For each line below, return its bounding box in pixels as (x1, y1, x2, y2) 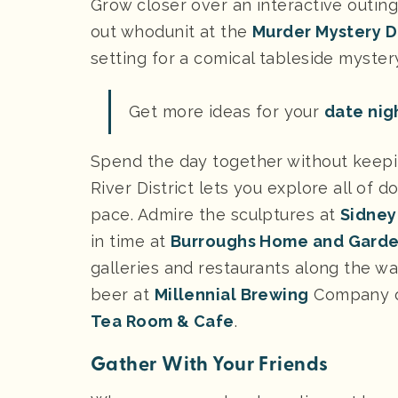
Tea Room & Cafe (91, 311, 235, 330)
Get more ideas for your (129, 101, 324, 121)
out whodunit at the (91, 21, 252, 41)
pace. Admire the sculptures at (91, 204, 340, 224)
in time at (91, 231, 171, 251)
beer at (91, 284, 155, 304)
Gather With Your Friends (91, 351, 329, 377)
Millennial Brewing (154, 284, 309, 304)
